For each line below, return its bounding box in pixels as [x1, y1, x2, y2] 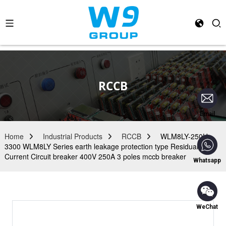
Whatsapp [193, 157, 221, 164]
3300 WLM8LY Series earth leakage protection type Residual [4, 141, 198, 151]
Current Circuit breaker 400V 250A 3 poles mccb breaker [4, 151, 186, 161]
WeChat [196, 203, 218, 210]
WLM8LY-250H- [160, 131, 210, 141]
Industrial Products [42, 131, 102, 141]
